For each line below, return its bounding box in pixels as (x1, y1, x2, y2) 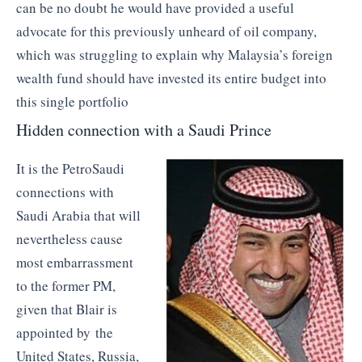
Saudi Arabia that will (16, 206, 141, 225)
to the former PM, (16, 276, 116, 296)
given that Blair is (16, 300, 117, 319)
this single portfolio (16, 91, 128, 111)
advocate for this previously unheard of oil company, (16, 21, 317, 40)
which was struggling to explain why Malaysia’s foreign (16, 44, 333, 64)
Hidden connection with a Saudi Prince (16, 119, 271, 141)
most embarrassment (16, 253, 133, 272)
